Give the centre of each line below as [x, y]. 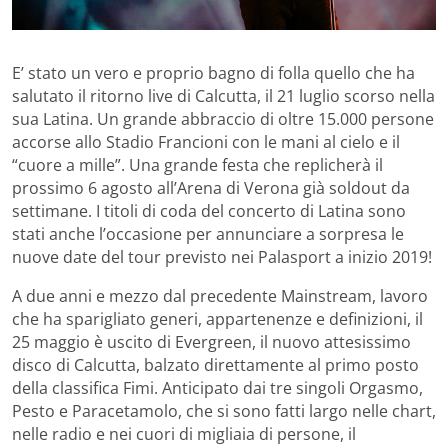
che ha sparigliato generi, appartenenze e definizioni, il [217, 318]
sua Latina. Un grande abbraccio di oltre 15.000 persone [223, 118]
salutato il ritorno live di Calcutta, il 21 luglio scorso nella [223, 95]
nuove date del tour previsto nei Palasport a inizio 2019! [222, 256]
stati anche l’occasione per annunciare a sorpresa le [208, 233]
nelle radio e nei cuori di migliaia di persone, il [184, 433]
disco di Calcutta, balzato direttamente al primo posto [215, 364]
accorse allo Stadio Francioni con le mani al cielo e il [206, 141]
